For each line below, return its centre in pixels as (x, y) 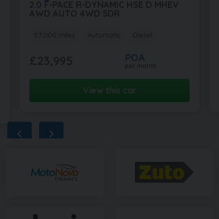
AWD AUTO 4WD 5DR (75, 13)
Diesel (142, 35)
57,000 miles (55, 35)
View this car (109, 90)
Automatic (104, 35)
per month (141, 65)
